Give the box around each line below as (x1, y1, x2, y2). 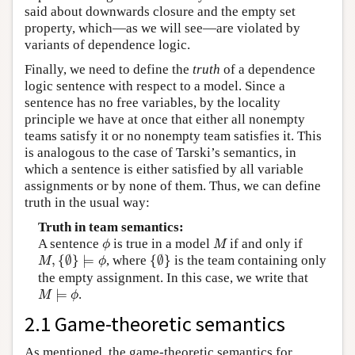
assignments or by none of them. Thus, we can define (25, 178, 321, 194)
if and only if (226, 236, 303, 252)
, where (106, 253, 151, 269)
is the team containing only (171, 253, 327, 269)
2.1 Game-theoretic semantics (25, 311, 285, 338)
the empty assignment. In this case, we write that (37, 270, 308, 286)
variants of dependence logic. (25, 37, 190, 53)
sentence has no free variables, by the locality (25, 95, 281, 111)
